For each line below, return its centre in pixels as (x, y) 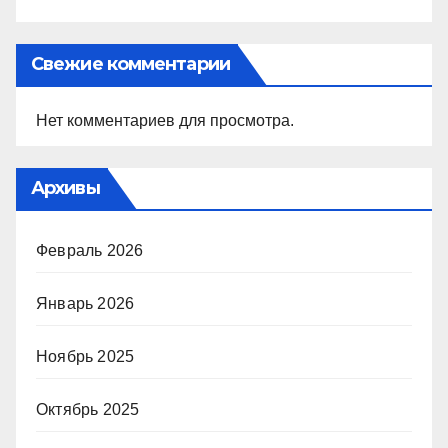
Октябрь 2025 (88, 409)
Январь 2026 (85, 303)
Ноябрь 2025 (85, 356)
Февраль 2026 (90, 250)
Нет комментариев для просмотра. (165, 120)
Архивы (65, 188)
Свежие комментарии (130, 64)
